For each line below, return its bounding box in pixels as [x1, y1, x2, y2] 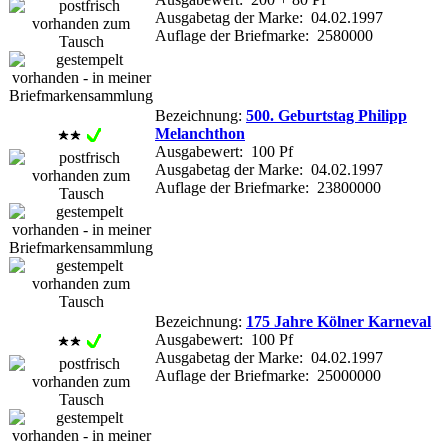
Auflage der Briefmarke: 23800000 [155, 178, 381, 196]
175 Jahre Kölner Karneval [246, 312, 431, 330]
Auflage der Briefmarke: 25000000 [155, 366, 381, 384]
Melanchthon [155, 124, 245, 142]
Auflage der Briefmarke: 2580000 [155, 26, 373, 44]
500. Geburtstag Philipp [246, 106, 407, 124]
